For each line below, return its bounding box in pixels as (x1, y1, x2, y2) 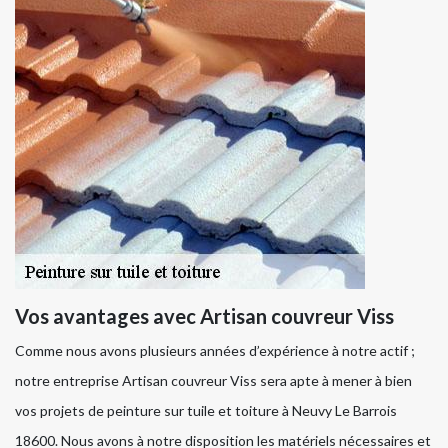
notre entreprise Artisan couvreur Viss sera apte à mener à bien (15, 372, 412, 390)
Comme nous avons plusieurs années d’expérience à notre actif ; (15, 342, 415, 360)
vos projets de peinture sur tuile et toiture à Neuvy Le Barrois (15, 402, 397, 420)
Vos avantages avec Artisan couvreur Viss (15, 304, 394, 329)
